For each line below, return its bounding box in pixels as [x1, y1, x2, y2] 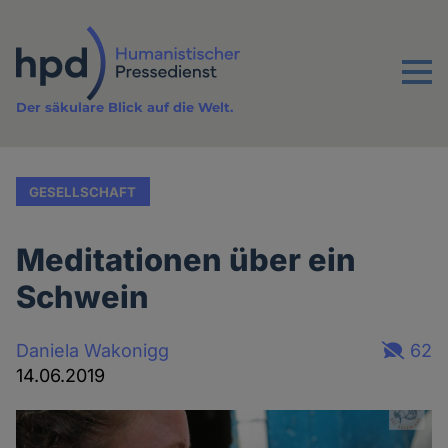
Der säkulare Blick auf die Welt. [16, 99, 234, 116]
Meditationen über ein [16, 241, 357, 279]
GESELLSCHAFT [29, 183, 137, 200]
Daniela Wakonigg [16, 339, 170, 361]
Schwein [16, 278, 150, 316]
